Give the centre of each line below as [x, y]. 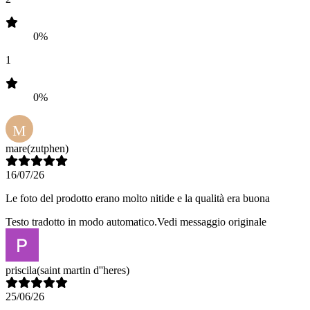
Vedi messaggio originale [212, 222]
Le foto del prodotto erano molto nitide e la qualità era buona [138, 199]
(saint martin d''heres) [83, 271]
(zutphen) [48, 149]
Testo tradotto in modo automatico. [81, 222]
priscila [21, 271]
